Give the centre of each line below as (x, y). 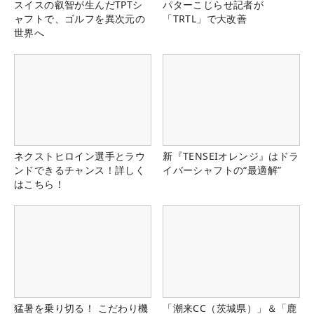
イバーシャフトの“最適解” (222, 170)
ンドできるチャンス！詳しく (80, 170)
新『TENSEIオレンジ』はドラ (231, 156)
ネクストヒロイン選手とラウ (80, 156)
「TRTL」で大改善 (205, 19)
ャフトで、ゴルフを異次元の (80, 19)
